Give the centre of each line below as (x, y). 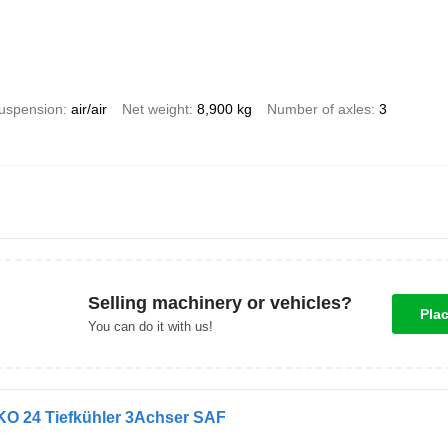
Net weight (155, 108)
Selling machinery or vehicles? (219, 303)
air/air (88, 108)
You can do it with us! (150, 327)
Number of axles (318, 108)
